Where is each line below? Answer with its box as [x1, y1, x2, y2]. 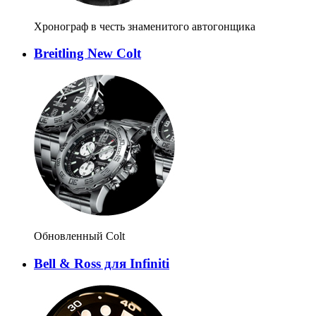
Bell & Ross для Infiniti [34, 255, 169, 271]
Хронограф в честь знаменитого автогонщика [34, 20, 255, 32]
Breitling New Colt [34, 46, 141, 61]
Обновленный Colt [34, 230, 125, 243]
